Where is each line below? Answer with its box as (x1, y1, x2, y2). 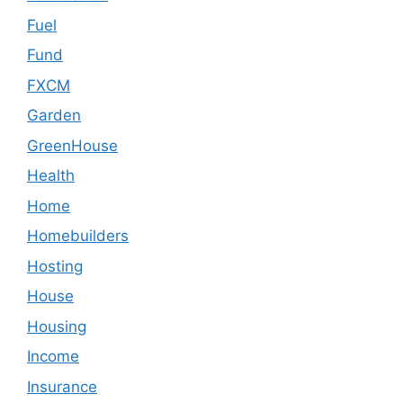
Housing (27, 317, 86, 336)
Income (27, 347, 79, 366)
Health (27, 166, 75, 185)
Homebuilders (27, 227, 129, 246)
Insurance (27, 377, 97, 396)
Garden (27, 106, 81, 125)
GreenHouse (27, 136, 118, 155)
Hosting (27, 256, 83, 275)
